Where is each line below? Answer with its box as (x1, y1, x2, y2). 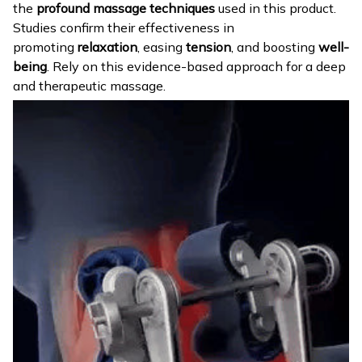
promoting (13, 38, 78, 55)
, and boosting (231, 38, 318, 55)
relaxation (78, 38, 137, 55)
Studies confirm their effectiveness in (13, 19, 234, 36)
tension (186, 38, 231, 55)
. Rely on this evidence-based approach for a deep (47, 57, 346, 74)
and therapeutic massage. (13, 77, 166, 94)
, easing (137, 38, 186, 55)
